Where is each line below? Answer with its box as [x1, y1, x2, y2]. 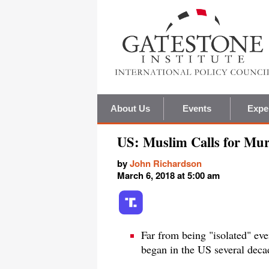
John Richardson [130, 157, 202, 171]
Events [182, 103, 212, 114]
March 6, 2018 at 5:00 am [117, 169, 220, 183]
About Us [110, 103, 151, 114]
